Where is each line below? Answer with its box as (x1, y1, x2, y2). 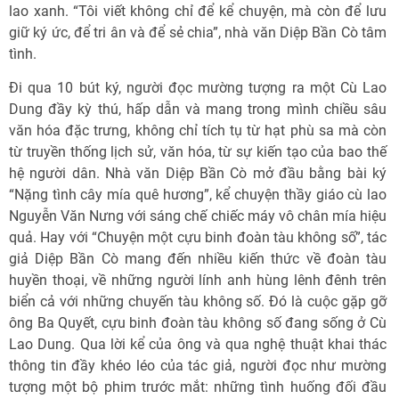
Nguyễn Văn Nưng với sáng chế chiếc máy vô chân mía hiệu (9, 207, 387, 224)
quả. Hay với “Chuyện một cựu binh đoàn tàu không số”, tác (9, 228, 387, 246)
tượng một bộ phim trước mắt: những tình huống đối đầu (9, 378, 387, 395)
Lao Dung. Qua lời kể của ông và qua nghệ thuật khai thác (9, 335, 387, 353)
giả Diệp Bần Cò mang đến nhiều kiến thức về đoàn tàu (9, 249, 387, 267)
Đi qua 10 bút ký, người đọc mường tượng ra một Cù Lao (9, 78, 387, 96)
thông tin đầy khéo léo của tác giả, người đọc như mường (9, 356, 387, 374)
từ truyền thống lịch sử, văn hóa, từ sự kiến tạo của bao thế (9, 142, 387, 160)
